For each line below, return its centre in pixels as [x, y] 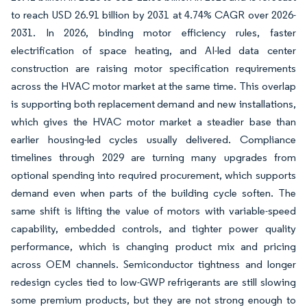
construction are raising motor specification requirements [153, 68]
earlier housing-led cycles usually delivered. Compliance [153, 139]
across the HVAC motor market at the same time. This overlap [153, 86]
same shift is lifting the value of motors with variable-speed [153, 211]
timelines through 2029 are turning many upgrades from [153, 157]
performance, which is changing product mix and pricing [153, 246]
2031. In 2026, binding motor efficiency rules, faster [153, 33]
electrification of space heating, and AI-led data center [153, 50]
